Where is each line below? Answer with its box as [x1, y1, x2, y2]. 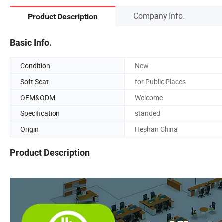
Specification [20, 108, 60, 118]
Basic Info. [10, 37, 52, 48]
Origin [20, 124, 39, 134]
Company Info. [133, 10, 185, 21]
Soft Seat [20, 76, 49, 86]
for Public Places [135, 76, 186, 86]
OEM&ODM [20, 92, 55, 102]
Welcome [135, 92, 163, 102]
